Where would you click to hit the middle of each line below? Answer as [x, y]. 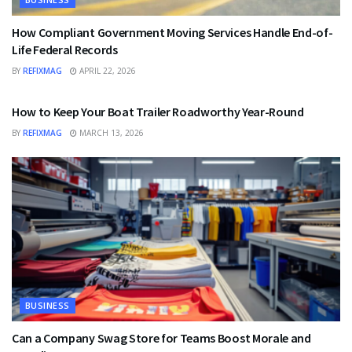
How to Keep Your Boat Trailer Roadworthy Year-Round [158, 111]
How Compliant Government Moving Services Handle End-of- [172, 32]
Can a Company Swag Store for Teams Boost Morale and [161, 337]
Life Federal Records [65, 49]
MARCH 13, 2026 [110, 132]
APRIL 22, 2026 [106, 70]
